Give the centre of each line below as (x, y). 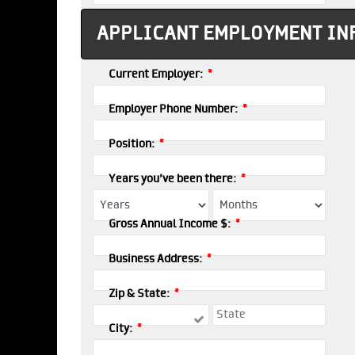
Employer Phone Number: (174, 109)
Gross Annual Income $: (171, 224)
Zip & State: (140, 294)
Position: (133, 144)
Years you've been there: (174, 179)
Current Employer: (157, 74)
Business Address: (157, 259)
